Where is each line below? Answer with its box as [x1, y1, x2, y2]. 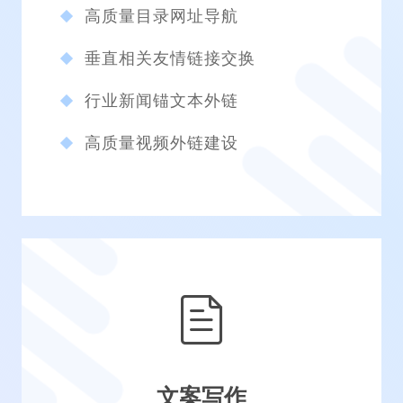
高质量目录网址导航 [85, 7, 238, 26]
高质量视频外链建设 [85, 134, 238, 153]
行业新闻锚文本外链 [85, 92, 238, 111]
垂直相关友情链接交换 [85, 49, 255, 68]
